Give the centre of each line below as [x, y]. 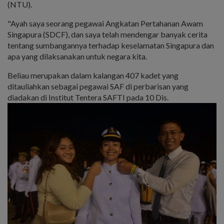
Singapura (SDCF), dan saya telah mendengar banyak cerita [107, 34]
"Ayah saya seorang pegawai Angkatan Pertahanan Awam [105, 23]
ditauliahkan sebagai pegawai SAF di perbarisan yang [98, 86]
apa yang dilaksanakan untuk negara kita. [77, 56]
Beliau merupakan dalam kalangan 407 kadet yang [93, 75]
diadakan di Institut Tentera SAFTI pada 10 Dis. [88, 97]
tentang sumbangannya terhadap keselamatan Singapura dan [111, 45]
